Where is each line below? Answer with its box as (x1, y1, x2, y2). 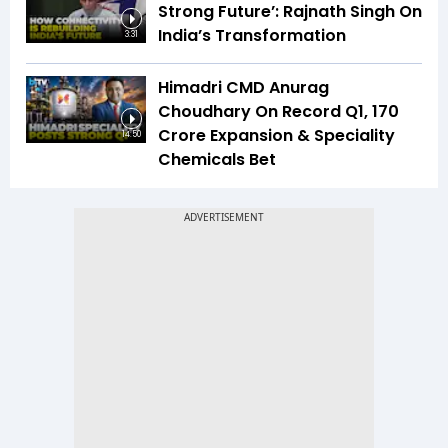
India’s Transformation (158, 23, 346, 47)
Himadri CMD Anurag (158, 75, 329, 99)
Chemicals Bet (158, 147, 276, 171)
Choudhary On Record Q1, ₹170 (158, 99, 399, 123)
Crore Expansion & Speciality (158, 123, 395, 147)
